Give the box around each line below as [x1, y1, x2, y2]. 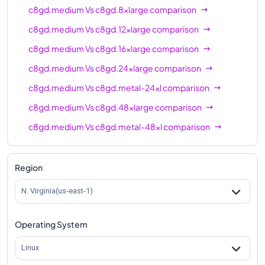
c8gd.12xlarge [95, 23, 151, 34]
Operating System [15, 218, 88, 230]
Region [15, 161, 43, 173]
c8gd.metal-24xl [95, 82, 161, 93]
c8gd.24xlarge [95, 62, 153, 73]
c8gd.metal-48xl [95, 121, 162, 132]
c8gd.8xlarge [95, 4, 148, 15]
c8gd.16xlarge [95, 43, 151, 54]
